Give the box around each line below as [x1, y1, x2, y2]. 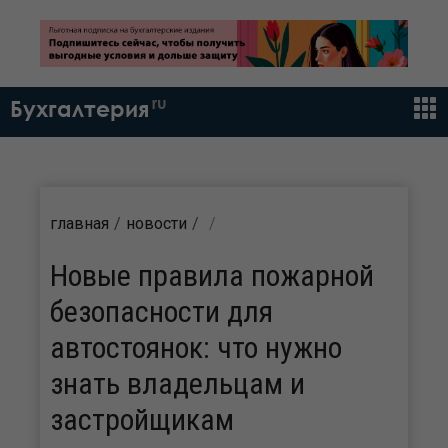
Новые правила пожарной [50, 258, 374, 294]
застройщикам [50, 402, 234, 438]
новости [126, 214, 187, 234]
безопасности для [50, 294, 273, 330]
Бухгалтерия [10, 96, 149, 123]
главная [50, 214, 109, 234]
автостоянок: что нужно [50, 330, 342, 366]
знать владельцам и [50, 366, 305, 402]
